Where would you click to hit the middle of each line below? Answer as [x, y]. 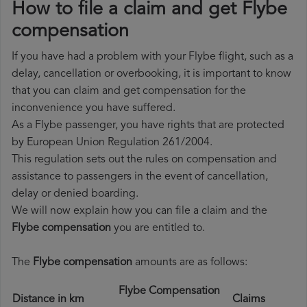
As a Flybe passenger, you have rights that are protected [148, 126]
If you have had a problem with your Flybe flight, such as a [152, 57]
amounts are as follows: [190, 263]
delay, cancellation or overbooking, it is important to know [151, 74]
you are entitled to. [158, 229]
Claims [253, 300]
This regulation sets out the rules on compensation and [144, 160]
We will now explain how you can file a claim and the [139, 211]
